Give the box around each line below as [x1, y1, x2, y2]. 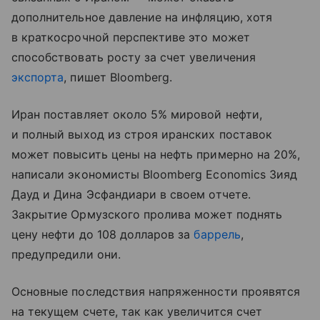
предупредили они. [11, 247, 121, 262]
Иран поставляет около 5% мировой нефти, [11, 107, 262, 122]
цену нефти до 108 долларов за [11, 227, 194, 242]
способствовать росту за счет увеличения [11, 50, 256, 65]
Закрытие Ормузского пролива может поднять [11, 207, 282, 222]
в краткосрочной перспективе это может [11, 30, 250, 45]
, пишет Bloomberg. [64, 70, 173, 85]
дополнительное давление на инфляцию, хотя [11, 10, 272, 25]
